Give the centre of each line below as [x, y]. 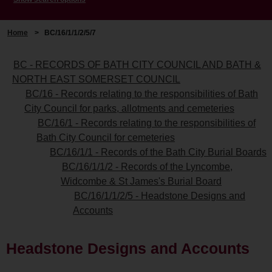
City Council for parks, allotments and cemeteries [129, 108]
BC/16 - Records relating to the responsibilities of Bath [142, 93]
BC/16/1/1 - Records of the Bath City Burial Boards [158, 152]
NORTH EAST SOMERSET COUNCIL [96, 79]
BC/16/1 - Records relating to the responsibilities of [147, 123]
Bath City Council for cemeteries [106, 137]
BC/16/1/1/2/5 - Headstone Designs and [160, 195]
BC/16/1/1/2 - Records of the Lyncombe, [147, 166]
